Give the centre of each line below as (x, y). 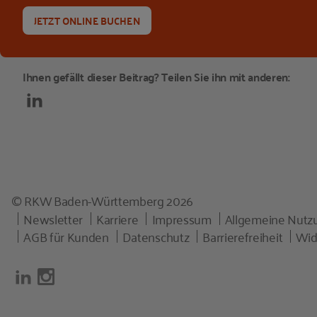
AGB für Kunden (66, 236)
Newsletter (53, 219)
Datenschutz (156, 236)
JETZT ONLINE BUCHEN (87, 21)
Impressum (181, 219)
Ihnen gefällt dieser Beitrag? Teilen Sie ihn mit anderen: (156, 77)
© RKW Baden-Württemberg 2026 (103, 200)
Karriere (117, 219)
